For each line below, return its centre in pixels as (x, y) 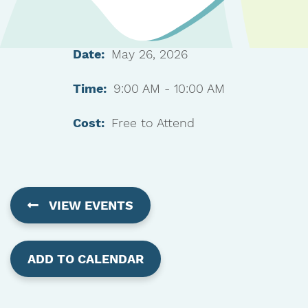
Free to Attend (153, 123)
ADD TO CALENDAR (86, 259)
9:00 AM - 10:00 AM (169, 89)
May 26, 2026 (150, 54)
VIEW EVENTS (91, 206)
